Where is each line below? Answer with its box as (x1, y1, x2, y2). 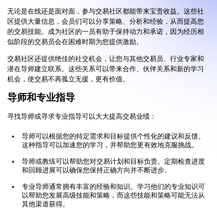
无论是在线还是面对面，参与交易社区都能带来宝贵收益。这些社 (7, 7, 204, 16)
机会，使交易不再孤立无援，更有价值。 (7, 75, 129, 84)
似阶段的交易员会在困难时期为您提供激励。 (7, 38, 143, 46)
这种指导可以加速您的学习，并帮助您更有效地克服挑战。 (22, 141, 198, 150)
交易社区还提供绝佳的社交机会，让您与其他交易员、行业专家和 (7, 55, 204, 63)
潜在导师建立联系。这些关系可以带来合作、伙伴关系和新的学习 (7, 65, 204, 74)
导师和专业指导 (7, 92, 75, 104)
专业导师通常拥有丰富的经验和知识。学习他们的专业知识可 (22, 183, 205, 191)
